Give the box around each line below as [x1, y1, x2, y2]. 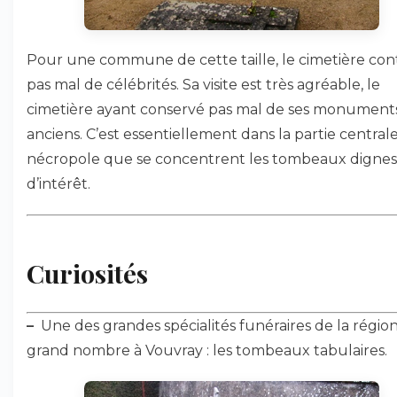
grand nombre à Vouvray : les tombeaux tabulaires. [27, 342, 387, 359]
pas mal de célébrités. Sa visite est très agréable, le [27, 76, 380, 93]
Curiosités [27, 256, 148, 290]
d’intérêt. [27, 175, 90, 192]
